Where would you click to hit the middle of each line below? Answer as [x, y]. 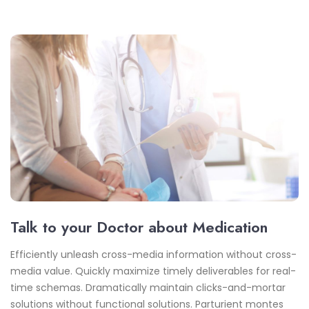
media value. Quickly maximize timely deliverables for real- [153, 271]
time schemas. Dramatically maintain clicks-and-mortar [148, 287]
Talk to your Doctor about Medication [139, 227]
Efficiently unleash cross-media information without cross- [153, 254]
